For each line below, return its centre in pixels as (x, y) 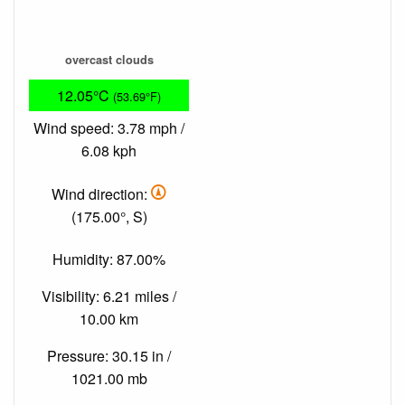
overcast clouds (109, 59)
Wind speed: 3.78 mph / (109, 128)
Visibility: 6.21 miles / (109, 297)
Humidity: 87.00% (109, 259)
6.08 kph (109, 151)
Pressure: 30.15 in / (109, 356)
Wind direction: (101, 193)
